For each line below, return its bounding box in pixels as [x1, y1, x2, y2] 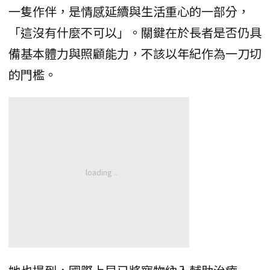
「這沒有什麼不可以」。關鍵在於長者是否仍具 [8, 23, 262, 41]
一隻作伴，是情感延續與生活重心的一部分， [8, 2, 250, 20]
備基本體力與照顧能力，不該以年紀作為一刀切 [8, 44, 262, 62]
